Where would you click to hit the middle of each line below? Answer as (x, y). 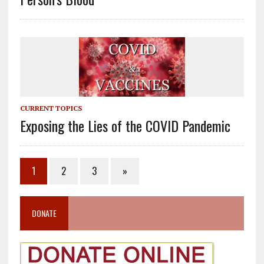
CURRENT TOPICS (51, 108)
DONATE (44, 213)
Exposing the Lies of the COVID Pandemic (125, 126)
